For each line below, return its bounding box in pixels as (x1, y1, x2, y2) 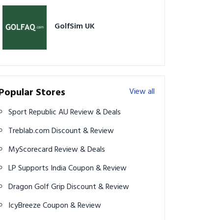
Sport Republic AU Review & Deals (70, 106, 121, 119)
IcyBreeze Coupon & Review (43, 199, 101, 212)
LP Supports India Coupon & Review (68, 162, 127, 175)
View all (129, 85, 155, 98)
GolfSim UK (55, 20, 95, 33)
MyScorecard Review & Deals (55, 143, 105, 156)
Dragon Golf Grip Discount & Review (67, 180, 129, 193)
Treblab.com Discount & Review (52, 124, 114, 137)
